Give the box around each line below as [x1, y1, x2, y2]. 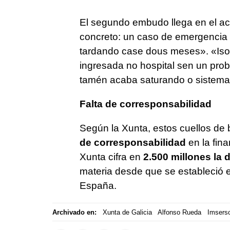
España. [79, 180, 117, 191]
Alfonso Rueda [158, 208, 201, 216]
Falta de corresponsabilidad [79, 99, 212, 110]
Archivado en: [52, 208, 97, 216]
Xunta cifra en [79, 151, 143, 163]
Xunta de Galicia [102, 208, 152, 216]
